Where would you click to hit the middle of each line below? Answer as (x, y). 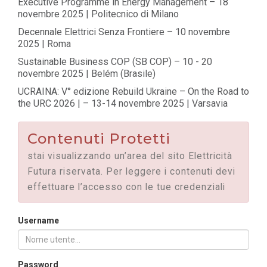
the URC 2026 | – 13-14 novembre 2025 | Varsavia (123, 103)
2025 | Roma (44, 44)
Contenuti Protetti (99, 139)
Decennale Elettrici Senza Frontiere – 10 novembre (124, 32)
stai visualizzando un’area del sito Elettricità (130, 156)
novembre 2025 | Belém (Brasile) (87, 74)
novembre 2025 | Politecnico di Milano (98, 14)
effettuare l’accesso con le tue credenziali (126, 187)
